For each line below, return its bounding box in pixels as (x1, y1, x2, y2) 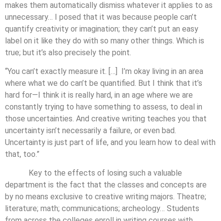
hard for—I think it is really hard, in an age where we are (5, 90, 193, 100)
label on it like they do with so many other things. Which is (5, 36, 204, 45)
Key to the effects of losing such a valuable (5, 168, 182, 178)
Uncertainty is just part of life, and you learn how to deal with (5, 138, 216, 147)
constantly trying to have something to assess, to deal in (5, 102, 202, 112)
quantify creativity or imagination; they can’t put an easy (5, 24, 198, 34)
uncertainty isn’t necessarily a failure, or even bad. (5, 126, 176, 136)
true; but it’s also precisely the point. (5, 47, 131, 57)
